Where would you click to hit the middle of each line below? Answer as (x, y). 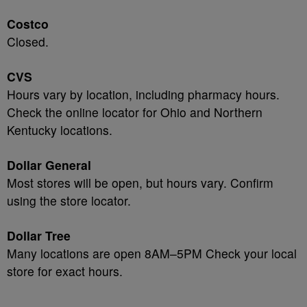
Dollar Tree (39, 235)
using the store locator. (69, 200)
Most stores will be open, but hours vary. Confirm (140, 183)
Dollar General (49, 165)
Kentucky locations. (60, 130)
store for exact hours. (65, 271)
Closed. (28, 41)
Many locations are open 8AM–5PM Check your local (152, 253)
